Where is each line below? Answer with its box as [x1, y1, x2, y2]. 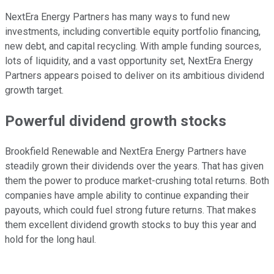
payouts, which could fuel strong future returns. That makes [5, 204, 256, 216]
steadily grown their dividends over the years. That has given [5, 160, 264, 172]
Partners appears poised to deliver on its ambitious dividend [5, 69, 264, 81]
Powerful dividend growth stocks [5, 112, 226, 130]
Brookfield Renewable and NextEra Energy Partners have [5, 145, 246, 157]
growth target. [5, 84, 64, 96]
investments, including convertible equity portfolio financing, [5, 25, 261, 37]
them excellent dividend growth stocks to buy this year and [5, 218, 256, 231]
